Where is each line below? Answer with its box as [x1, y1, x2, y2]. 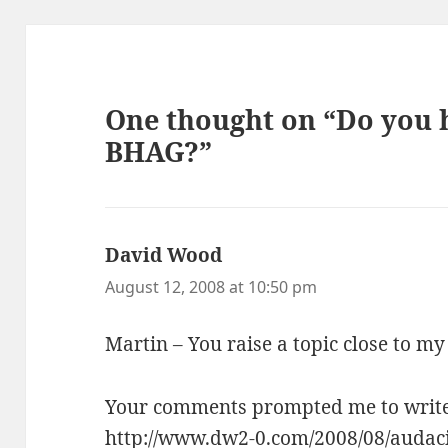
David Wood [105, 242, 223, 269]
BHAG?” [105, 133, 213, 171]
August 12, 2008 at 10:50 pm [105, 276, 318, 299]
